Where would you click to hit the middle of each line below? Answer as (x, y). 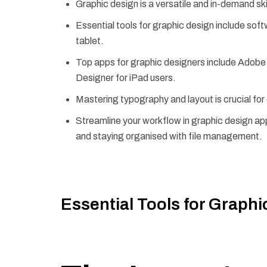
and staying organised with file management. (169, 136)
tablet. (90, 41)
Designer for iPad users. (126, 77)
